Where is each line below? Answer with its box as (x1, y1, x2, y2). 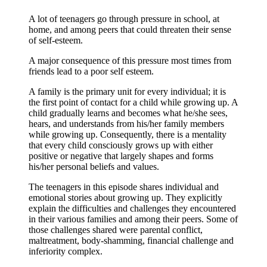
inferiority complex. (29, 246, 103, 256)
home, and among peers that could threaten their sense (29, 24, 231, 35)
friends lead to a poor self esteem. (29, 66, 154, 76)
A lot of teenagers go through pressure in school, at (29, 13, 219, 24)
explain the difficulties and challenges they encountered (29, 203, 236, 213)
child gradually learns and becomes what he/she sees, (29, 107, 228, 118)
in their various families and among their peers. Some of (29, 213, 238, 224)
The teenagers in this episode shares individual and (29, 181, 219, 192)
